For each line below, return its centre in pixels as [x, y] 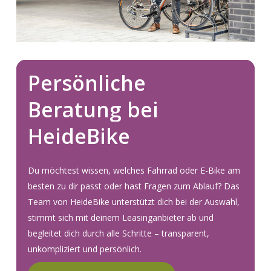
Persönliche [87, 83]
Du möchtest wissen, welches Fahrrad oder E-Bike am [134, 170]
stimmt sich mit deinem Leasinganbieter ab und [121, 217]
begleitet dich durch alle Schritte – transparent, [119, 233]
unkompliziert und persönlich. [85, 249]
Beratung [75, 109]
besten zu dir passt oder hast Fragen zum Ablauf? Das [134, 186]
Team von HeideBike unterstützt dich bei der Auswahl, [134, 201]
